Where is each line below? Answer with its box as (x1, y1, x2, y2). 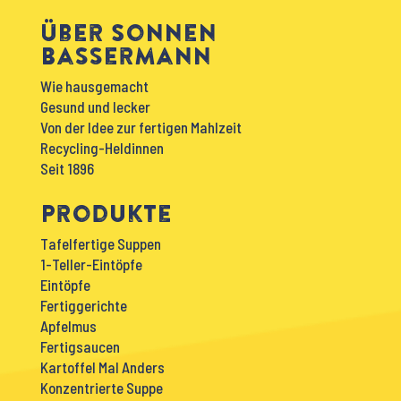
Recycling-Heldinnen (39, 139, 164, 158)
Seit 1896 (39, 159, 94, 178)
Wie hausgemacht (39, 77, 149, 96)
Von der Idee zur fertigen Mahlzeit (39, 118, 242, 137)
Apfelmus (39, 317, 97, 336)
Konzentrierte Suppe (39, 379, 163, 397)
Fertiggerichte (39, 296, 127, 315)
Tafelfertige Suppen (39, 235, 161, 253)
